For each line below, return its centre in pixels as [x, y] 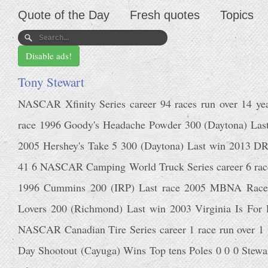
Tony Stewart [51, 82]
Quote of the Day [64, 15]
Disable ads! [49, 56]
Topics [237, 15]
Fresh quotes [165, 15]
